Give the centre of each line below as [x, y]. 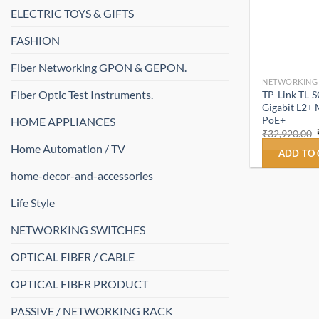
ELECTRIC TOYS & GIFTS [72, 14]
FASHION [35, 41]
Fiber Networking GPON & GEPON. [99, 68]
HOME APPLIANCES [63, 122]
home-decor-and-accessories [82, 176]
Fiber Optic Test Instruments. [82, 95]
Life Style [33, 203]
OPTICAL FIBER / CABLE [73, 257]
